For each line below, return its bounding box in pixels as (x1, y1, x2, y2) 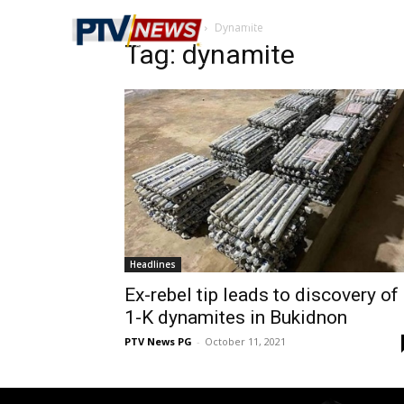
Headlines (130, 257, 176, 271)
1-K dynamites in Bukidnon (124, 306, 347, 328)
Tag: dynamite (124, 39, 295, 70)
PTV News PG (124, 334, 192, 348)
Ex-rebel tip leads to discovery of (124, 283, 399, 306)
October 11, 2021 (205, 334, 286, 348)
